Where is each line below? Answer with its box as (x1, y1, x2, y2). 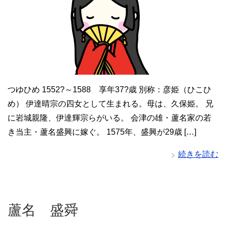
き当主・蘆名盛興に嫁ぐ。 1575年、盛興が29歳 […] (8, 128, 196, 137)
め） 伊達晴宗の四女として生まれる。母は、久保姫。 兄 (8, 99, 213, 108)
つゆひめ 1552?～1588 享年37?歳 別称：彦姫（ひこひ (8, 85, 211, 94)
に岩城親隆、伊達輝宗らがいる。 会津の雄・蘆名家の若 (8, 114, 211, 123)
